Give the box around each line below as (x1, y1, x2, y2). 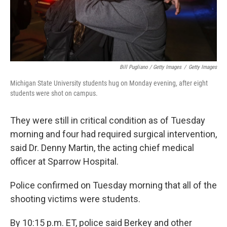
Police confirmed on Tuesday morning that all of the (10, 180, 217, 191)
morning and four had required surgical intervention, (10, 129, 217, 140)
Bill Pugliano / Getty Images (120, 64, 181, 71)
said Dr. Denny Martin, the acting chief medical (10, 142, 194, 154)
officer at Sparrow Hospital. (10, 156, 119, 167)
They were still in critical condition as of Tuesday (10, 115, 205, 126)
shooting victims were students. (10, 194, 140, 205)
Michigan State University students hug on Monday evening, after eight (10, 79, 208, 88)
